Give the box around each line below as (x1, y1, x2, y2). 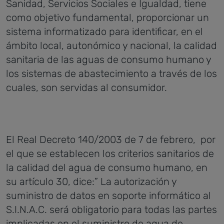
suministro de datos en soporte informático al (6, 189, 211, 201)
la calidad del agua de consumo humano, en (6, 161, 207, 173)
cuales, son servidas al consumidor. (6, 81, 167, 93)
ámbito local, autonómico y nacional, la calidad (6, 39, 217, 51)
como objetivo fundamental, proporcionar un (6, 11, 209, 23)
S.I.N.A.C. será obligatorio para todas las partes (6, 203, 217, 215)
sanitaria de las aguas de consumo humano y (6, 53, 211, 65)
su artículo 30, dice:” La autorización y (6, 175, 176, 187)
